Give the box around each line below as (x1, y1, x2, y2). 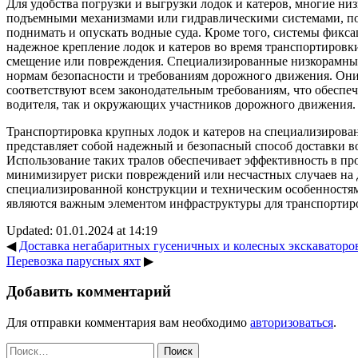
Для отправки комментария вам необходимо (6, 316, 250, 330)
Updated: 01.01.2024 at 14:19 (6, 223, 157, 237)
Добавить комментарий (6, 283, 171, 300)
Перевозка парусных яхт (6, 253, 141, 268)
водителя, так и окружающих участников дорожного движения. (6, 97, 356, 111)
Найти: (6, 342, 44, 356)
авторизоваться (250, 316, 333, 330)
